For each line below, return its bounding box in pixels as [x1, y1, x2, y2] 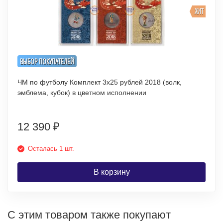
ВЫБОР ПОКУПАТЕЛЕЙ [20, 56, 74, 66]
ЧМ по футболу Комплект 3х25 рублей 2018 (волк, [17, 78, 182, 86]
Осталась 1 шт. [28, 145, 74, 152]
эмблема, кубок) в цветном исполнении [17, 89, 146, 97]
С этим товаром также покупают [7, 209, 171, 221]
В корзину [93, 168, 130, 176]
